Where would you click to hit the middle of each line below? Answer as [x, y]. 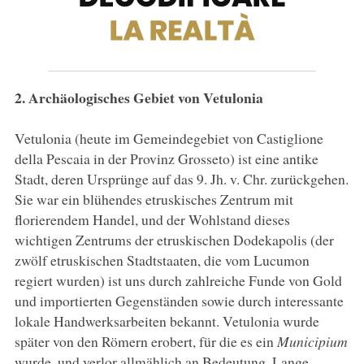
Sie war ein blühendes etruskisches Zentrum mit [154, 199]
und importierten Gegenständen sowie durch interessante [179, 300]
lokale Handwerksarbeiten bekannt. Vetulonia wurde [167, 321]
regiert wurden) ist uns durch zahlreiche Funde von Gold [178, 280]
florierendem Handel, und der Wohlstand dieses [152, 219]
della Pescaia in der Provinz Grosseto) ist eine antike [166, 158]
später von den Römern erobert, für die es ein [145, 341]
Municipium [312, 341]
